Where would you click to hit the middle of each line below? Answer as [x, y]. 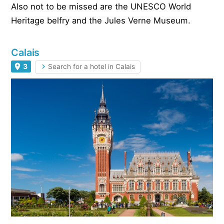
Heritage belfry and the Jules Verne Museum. [101, 20]
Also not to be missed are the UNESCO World [101, 6]
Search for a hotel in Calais [92, 66]
